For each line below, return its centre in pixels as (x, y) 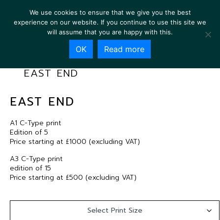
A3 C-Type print (36, 159)
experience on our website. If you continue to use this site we (110, 22)
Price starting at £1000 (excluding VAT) (75, 142)
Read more (124, 49)
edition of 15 (30, 168)
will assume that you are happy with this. (110, 32)
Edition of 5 (29, 132)
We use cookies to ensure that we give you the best (110, 12)
